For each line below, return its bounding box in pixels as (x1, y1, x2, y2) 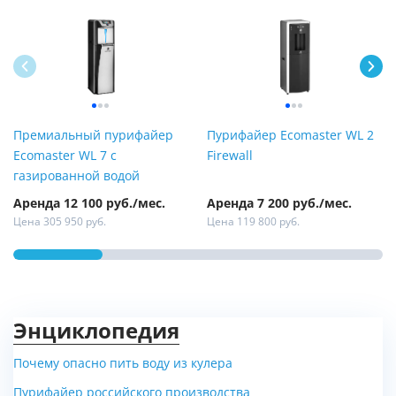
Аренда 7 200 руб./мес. (207, 195, 352, 210)
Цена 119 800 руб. (207, 215, 300, 228)
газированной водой (13, 169, 140, 184)
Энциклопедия (13, 317, 179, 344)
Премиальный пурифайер (13, 128, 173, 143)
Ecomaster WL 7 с (13, 148, 117, 164)
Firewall (207, 148, 253, 164)
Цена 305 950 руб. (13, 215, 106, 228)
